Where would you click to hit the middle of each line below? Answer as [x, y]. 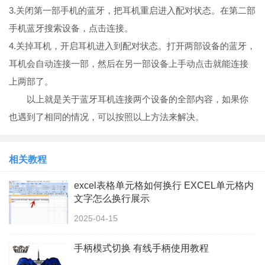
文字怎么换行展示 [112, 198]
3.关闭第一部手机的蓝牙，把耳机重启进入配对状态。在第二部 [132, 10]
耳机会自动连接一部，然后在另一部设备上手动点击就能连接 [129, 63]
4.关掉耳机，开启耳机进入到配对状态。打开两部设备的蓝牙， [132, 46]
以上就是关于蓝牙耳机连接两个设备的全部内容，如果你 [129, 99]
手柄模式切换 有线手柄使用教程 [141, 248]
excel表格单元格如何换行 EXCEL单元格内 [164, 185]
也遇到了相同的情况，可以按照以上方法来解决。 [106, 117]
